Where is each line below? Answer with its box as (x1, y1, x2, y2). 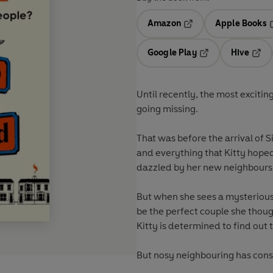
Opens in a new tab (182, 27, 262, 38)
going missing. (136, 103, 198, 115)
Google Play (147, 48, 197, 58)
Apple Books (214, 18, 267, 29)
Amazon (147, 18, 181, 29)
